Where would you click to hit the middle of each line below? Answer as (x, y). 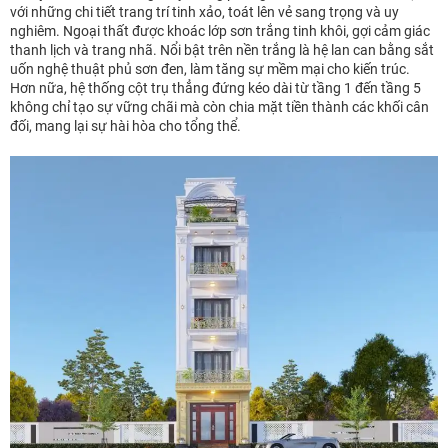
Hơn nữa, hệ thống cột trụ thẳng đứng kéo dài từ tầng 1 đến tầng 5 (215, 87)
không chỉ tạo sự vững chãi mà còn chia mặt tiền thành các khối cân (219, 106)
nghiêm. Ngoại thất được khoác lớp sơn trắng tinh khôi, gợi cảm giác (220, 30)
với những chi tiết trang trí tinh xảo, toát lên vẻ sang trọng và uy (204, 11)
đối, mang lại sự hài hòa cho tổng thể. (125, 125)
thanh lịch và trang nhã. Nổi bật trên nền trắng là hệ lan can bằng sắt (222, 49)
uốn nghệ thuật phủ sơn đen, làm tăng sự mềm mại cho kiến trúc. (210, 68)
